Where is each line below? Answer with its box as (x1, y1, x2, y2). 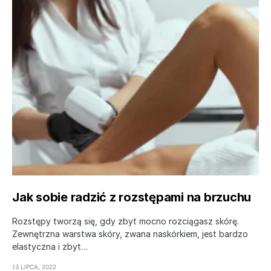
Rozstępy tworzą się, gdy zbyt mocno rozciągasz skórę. (12, 215, 239, 226)
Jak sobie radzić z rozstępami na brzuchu (12, 189, 251, 204)
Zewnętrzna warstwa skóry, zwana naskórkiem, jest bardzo (12, 228, 248, 239)
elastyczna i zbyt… (12, 241, 88, 252)
